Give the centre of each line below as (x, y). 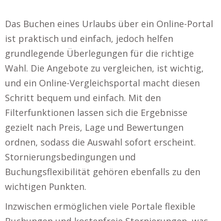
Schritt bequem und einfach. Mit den (83, 97)
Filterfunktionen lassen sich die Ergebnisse (96, 112)
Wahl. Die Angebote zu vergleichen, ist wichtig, (104, 68)
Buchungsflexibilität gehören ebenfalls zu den (103, 171)
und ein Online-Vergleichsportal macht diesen (102, 83)
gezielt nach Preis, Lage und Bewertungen (94, 127)
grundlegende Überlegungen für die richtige (99, 53)
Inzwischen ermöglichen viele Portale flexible (100, 206)
